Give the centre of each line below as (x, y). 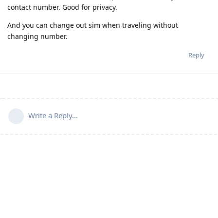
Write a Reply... (53, 115)
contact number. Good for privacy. (62, 7)
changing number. (37, 36)
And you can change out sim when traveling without (93, 25)
